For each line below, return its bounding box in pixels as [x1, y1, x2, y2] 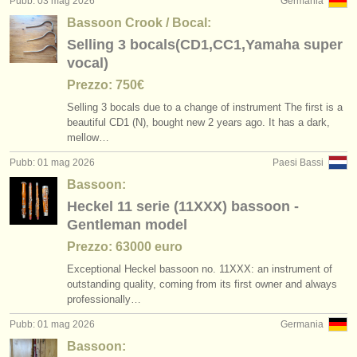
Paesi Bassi [273, 157, 324, 168]
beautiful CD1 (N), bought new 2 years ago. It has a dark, [67, 116, 330, 128]
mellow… [67, 131, 109, 143]
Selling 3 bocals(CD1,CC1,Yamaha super [67, 37, 343, 53]
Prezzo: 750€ [67, 78, 144, 92]
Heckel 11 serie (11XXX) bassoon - [67, 198, 299, 214]
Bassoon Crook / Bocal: [67, 16, 211, 29]
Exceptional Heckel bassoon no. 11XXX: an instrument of [67, 263, 332, 275]
